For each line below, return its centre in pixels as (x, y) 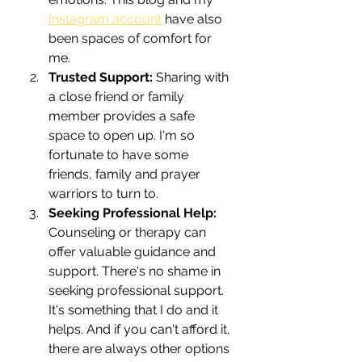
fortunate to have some (120, 154)
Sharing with (194, 77)
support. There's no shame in (136, 271)
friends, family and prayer (126, 174)
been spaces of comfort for (132, 38)
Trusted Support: (102, 77)
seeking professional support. (138, 290)
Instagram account (105, 19)
